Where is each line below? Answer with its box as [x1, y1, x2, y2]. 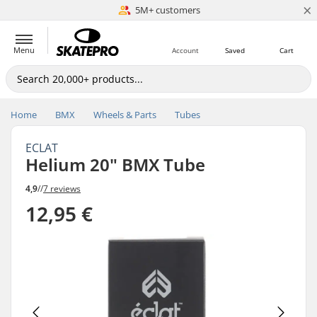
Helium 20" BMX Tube [25, 153, 205, 176]
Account [172, 45, 199, 55]
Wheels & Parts [93, 108, 156, 121]
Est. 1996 [149, 4, 186, 16]
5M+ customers [134, 4, 200, 16]
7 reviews [43, 182, 81, 195]
